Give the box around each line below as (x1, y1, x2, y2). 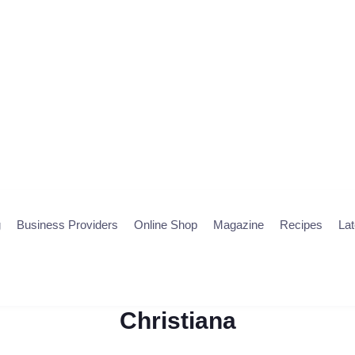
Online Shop (133, 218, 197, 231)
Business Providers (16, 218, 118, 231)
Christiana (119, 307, 236, 334)
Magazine (212, 218, 264, 231)
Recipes (279, 218, 323, 231)
